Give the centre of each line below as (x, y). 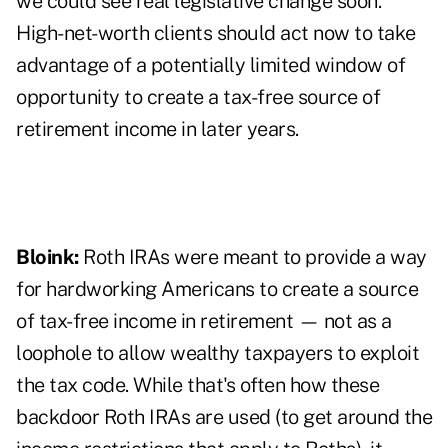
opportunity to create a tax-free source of (198, 97)
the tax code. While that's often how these (197, 385)
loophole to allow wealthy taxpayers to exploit (217, 353)
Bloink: (49, 257)
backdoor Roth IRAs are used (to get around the (224, 417)
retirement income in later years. (157, 129)
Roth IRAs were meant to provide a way (255, 257)
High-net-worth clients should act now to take (216, 33)
